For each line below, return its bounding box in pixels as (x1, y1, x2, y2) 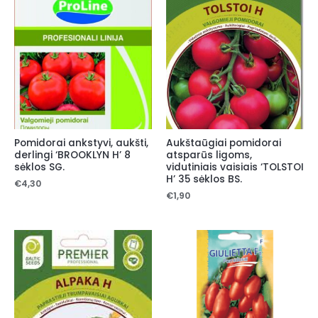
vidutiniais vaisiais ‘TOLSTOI (166, 160, 304, 175)
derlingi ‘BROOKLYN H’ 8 (14, 148, 131, 163)
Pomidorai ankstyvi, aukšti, (14, 136, 148, 150)
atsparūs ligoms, (166, 148, 252, 163)
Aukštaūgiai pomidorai (166, 136, 281, 150)
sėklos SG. (14, 160, 65, 175)
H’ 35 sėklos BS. (166, 172, 242, 187)
